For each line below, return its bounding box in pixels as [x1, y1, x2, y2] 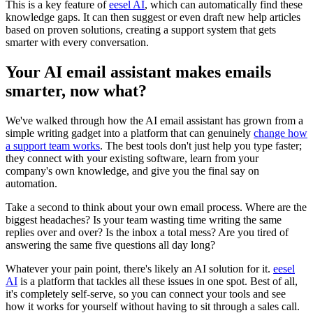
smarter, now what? [6, 81, 147, 100]
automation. [6, 177, 57, 189]
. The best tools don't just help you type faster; [100, 139, 302, 152]
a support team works [6, 139, 100, 152]
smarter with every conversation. [6, 36, 149, 48]
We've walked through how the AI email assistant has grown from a [6, 114, 303, 126]
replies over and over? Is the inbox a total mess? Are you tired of [6, 226, 289, 238]
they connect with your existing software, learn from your [6, 152, 259, 164]
